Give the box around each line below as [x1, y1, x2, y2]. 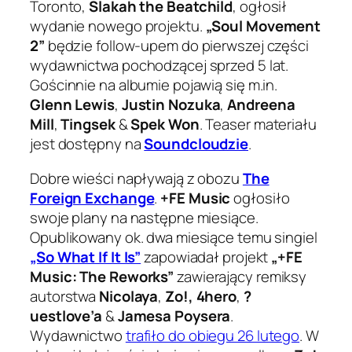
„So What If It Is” [30, 246, 141, 267]
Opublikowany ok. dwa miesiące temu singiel [30, 226, 317, 247]
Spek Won [130, 114, 200, 135]
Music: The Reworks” [30, 266, 174, 287]
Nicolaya [99, 285, 159, 306]
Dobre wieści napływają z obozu [30, 167, 243, 189]
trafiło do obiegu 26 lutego [125, 324, 300, 346]
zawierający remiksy [174, 266, 307, 287]
